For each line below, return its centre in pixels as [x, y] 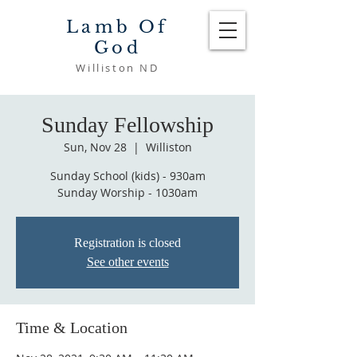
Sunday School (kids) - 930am [127, 176]
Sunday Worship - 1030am [127, 192]
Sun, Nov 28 [95, 147]
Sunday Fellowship [127, 125]
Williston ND [118, 68]
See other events [127, 262]
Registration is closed [127, 243]
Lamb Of [118, 27]
